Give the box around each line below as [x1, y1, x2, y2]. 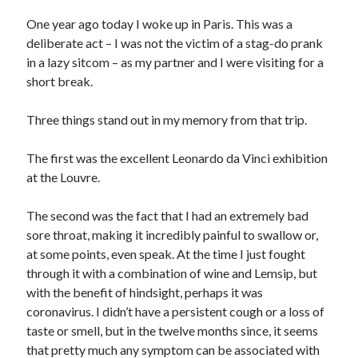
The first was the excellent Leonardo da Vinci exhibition [26, 150, 328, 165]
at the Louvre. [26, 169, 101, 185]
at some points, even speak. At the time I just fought [26, 246, 306, 261]
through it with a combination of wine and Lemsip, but [26, 265, 318, 280]
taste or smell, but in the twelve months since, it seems [26, 323, 319, 338]
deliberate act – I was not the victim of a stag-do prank [26, 35, 324, 50]
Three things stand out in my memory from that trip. [26, 112, 308, 127]
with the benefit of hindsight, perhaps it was [26, 284, 264, 300]
